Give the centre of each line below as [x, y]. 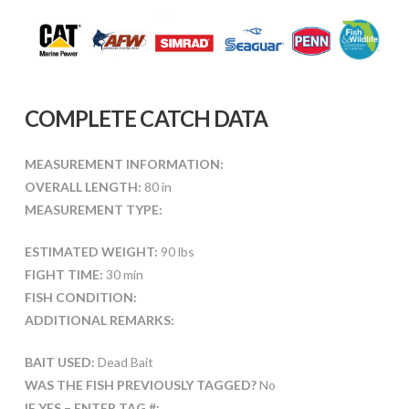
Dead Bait [124, 362]
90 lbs [176, 251]
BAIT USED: [59, 362]
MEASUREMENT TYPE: [93, 209]
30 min [123, 274]
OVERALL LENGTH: [83, 186]
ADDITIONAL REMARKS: [99, 320]
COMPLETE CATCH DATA [146, 118]
